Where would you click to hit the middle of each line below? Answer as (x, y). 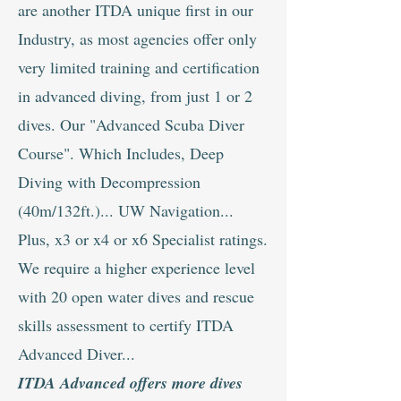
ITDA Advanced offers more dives (130, 383)
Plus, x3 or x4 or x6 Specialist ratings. (143, 239)
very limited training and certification (139, 67)
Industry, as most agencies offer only (137, 38)
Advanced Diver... (77, 354)
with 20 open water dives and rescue (136, 296)
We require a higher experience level (137, 268)
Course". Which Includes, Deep (121, 153)
